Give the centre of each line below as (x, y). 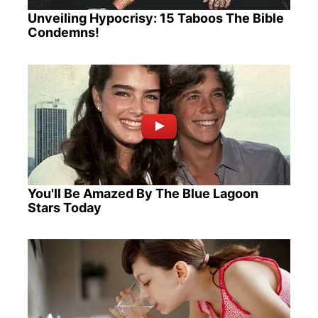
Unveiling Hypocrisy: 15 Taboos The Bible (155, 18)
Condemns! (63, 33)
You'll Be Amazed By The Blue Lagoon (143, 193)
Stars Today (64, 207)
